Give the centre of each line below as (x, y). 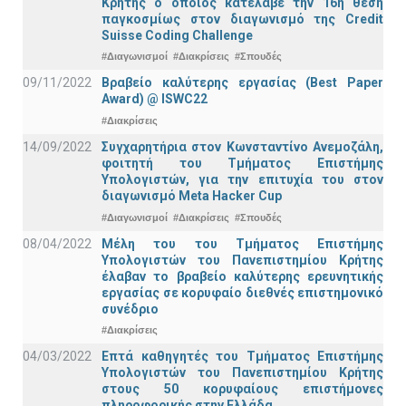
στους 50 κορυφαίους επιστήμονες (242, 389)
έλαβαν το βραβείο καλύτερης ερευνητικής (242, 276)
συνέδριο (130, 309)
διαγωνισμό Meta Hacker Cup (192, 196)
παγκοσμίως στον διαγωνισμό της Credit (242, 19)
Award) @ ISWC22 (155, 99)
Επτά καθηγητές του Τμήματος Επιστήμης (242, 357)
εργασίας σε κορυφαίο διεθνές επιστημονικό (242, 292)
